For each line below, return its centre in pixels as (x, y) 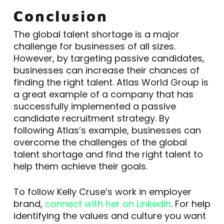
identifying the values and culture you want (109, 215)
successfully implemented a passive (94, 106)
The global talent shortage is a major (96, 34)
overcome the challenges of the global (100, 142)
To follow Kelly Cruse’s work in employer (102, 191)
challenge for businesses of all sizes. (94, 46)
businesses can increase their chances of (106, 70)
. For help (190, 203)
